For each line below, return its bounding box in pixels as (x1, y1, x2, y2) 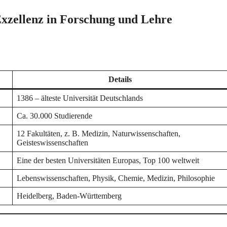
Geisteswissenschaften (17, 138, 88, 147)
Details (108, 75, 132, 84)
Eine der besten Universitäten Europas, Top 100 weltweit (17, 156, 199, 165)
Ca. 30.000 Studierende (17, 111, 92, 121)
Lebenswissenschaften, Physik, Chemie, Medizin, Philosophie (17, 174, 215, 183)
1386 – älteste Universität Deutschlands (17, 94, 143, 103)
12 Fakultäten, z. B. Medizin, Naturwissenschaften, (17, 129, 180, 138)
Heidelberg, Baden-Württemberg (17, 192, 122, 201)
